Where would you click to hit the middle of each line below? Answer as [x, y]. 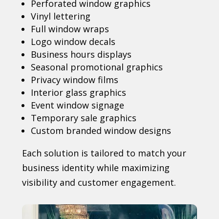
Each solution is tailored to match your [104, 153]
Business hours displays [81, 55]
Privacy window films [74, 80]
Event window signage [77, 105]
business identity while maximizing [96, 168]
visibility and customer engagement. [99, 183]
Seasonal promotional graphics [97, 67]
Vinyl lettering [60, 16]
